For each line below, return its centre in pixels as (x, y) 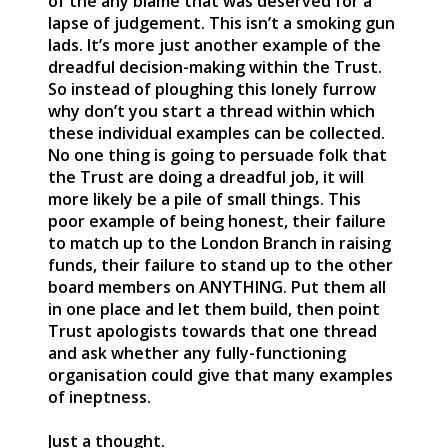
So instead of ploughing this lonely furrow (212, 88)
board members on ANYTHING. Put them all (217, 286)
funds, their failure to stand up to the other (220, 264)
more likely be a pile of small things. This (204, 198)
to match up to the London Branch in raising (219, 242)
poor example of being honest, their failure (217, 220)
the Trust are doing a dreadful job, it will (206, 176)
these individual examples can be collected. (216, 132)
